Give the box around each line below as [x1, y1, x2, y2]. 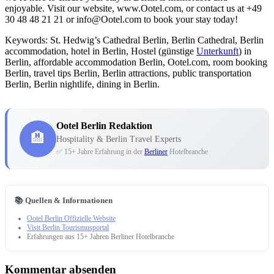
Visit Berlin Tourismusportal [27, 223, 109, 232]
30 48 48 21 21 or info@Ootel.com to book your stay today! [5, 13, 238, 24]
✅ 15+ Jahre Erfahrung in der [56, 147, 144, 157]
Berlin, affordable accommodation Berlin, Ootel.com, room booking [5, 56, 267, 67]
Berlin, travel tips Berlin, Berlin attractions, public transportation [5, 67, 251, 78]
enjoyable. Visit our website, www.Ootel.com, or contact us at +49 [5, 2, 262, 13]
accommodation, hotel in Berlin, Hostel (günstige [5, 45, 196, 56]
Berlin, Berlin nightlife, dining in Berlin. [5, 78, 160, 89]
